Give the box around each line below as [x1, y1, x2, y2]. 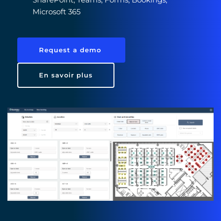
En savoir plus [39, 71, 93, 79]
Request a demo [39, 46, 104, 54]
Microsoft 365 [33, 7, 82, 17]
